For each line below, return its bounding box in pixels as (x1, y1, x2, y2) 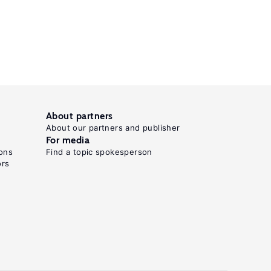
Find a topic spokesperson (46, 147, 152, 157)
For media (46, 134, 90, 146)
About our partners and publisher (46, 123, 180, 132)
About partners (46, 110, 113, 122)
